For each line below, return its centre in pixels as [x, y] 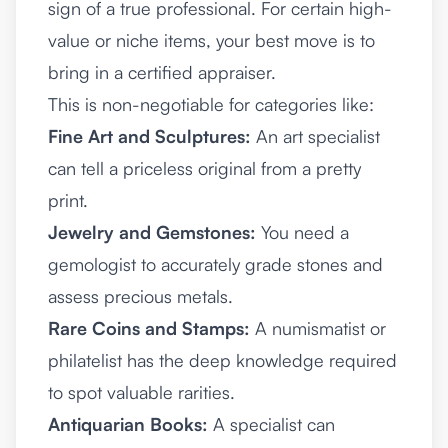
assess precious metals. [140, 296]
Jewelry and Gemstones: [152, 232]
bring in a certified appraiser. [162, 72]
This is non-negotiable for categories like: [211, 104]
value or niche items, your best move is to [211, 40]
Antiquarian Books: [128, 424]
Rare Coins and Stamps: [149, 328]
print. [68, 200]
